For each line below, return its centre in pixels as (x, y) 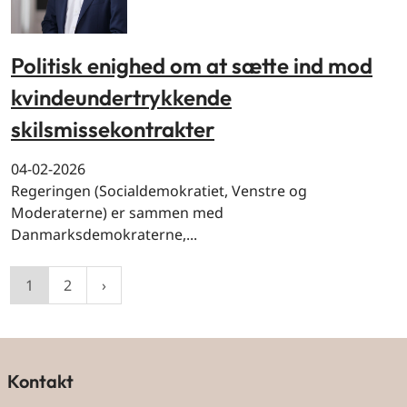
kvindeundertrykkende (121, 97)
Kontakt (40, 382)
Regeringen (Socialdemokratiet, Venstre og (159, 191)
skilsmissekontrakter (113, 129)
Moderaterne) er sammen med (117, 213)
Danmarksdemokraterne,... (104, 235)
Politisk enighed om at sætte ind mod (192, 65)
